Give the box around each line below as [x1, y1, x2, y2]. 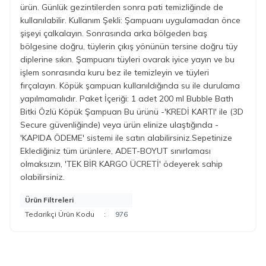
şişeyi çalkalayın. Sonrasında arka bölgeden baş [20, 27, 207, 39]
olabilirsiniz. [20, 171, 65, 182]
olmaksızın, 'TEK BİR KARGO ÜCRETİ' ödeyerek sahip [20, 158, 223, 169]
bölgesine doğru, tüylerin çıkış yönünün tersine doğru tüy [20, 40, 237, 52]
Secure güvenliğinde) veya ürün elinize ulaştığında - [20, 119, 218, 130]
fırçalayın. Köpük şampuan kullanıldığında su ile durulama [20, 80, 240, 91]
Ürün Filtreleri [25, 195, 74, 204]
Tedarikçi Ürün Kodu [25, 209, 94, 218]
